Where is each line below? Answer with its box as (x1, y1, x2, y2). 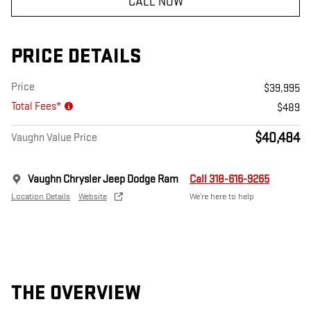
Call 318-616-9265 (190, 173, 269, 187)
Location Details (11, 191, 70, 203)
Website (78, 191, 107, 203)
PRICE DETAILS (11, 44, 141, 69)
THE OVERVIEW (11, 281, 141, 306)
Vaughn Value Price (11, 131, 97, 145)
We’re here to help (190, 191, 254, 203)
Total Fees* (11, 100, 63, 114)
